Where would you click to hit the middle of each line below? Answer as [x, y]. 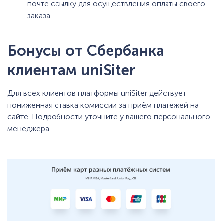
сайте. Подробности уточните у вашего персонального [109, 116]
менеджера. [29, 128]
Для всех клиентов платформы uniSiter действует [97, 93]
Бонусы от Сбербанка [86, 50]
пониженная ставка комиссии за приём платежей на [103, 105]
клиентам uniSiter [71, 70]
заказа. [39, 15]
